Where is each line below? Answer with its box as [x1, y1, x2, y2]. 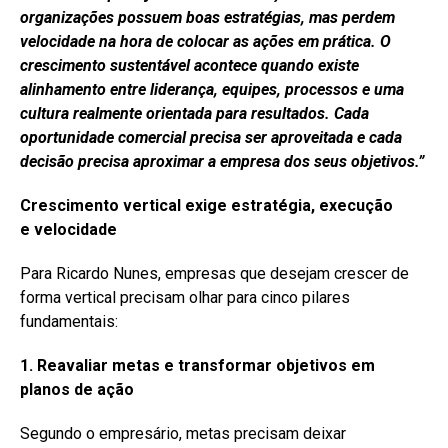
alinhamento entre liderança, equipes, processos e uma [20, 79, 404, 99]
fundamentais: [20, 311, 118, 331]
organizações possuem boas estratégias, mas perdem [20, 7, 395, 27]
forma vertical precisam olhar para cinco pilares [20, 287, 350, 307]
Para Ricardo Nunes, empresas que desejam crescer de [20, 263, 409, 283]
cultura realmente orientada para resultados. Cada [20, 103, 369, 123]
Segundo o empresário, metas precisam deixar [20, 423, 346, 443]
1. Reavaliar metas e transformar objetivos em [20, 355, 375, 375]
